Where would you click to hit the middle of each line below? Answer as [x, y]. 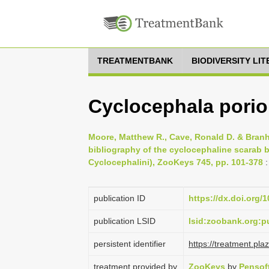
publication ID [119, 198]
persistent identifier [130, 244]
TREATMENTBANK [135, 61]
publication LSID [125, 221]
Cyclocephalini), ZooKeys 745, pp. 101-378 [176, 162]
